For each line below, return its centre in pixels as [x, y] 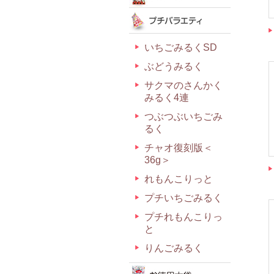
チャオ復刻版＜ [179, 148]
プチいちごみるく [183, 198]
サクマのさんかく [183, 85]
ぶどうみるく [174, 66]
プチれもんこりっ [183, 217]
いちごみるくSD [181, 47]
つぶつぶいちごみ [183, 117]
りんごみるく [174, 248]
